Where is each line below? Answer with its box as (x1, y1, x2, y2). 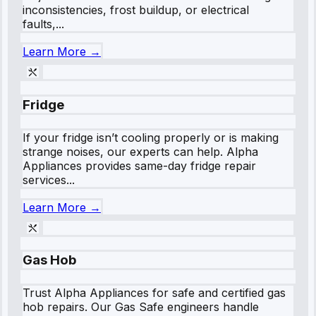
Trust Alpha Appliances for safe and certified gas (23, 285, 286, 300)
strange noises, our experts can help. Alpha (23, 144, 258, 159)
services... (23, 172, 75, 187)
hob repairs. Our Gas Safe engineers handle (23, 299, 259, 314)
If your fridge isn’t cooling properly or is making (23, 130, 279, 145)
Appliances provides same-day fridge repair (23, 158, 256, 173)
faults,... (23, 17, 64, 32)
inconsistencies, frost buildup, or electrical (23, 3, 249, 18)
